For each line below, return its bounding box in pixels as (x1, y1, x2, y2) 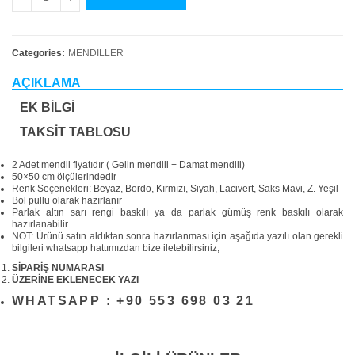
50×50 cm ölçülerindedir (12, 171, 116, 183)
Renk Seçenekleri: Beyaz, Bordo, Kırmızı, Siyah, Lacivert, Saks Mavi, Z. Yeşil (12, 183, 338, 195)
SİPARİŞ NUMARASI (12, 262, 104, 274)
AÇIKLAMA (12, 76, 81, 90)
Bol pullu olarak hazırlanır (12, 195, 122, 207)
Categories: (12, 48, 65, 59)
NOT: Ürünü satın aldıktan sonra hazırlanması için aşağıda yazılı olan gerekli (12, 231, 343, 242)
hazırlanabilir (12, 219, 68, 231)
